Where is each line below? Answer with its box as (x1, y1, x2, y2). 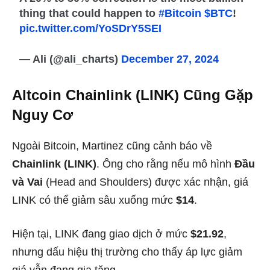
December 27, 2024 (121, 52, 219, 65)
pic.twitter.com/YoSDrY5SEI (19, 22, 162, 34)
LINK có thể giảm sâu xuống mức (12, 193, 176, 206)
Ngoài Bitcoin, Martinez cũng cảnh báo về (12, 139, 212, 152)
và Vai (12, 175, 43, 188)
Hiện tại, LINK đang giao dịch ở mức (12, 227, 190, 240)
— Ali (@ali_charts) (19, 52, 122, 65)
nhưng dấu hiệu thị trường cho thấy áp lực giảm (12, 245, 242, 258)
